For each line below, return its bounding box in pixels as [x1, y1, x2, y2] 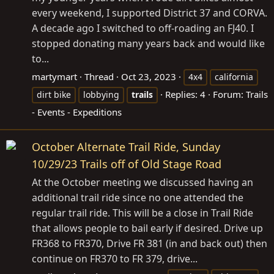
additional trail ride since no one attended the [32, 191, 243, 205]
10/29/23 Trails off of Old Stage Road [32, 157, 221, 172]
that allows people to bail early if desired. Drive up [32, 221, 263, 235]
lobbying [83, 89, 119, 101]
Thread [84, 70, 114, 83]
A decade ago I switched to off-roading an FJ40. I [32, 21, 254, 35]
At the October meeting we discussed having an [32, 176, 253, 190]
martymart [32, 70, 77, 83]
